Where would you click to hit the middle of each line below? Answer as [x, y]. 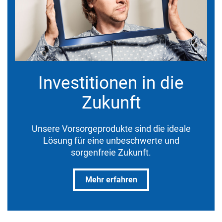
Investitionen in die [111, 83]
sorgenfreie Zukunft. [111, 152]
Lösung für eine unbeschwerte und [111, 140]
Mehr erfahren [111, 179]
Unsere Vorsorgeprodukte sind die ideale [111, 128]
